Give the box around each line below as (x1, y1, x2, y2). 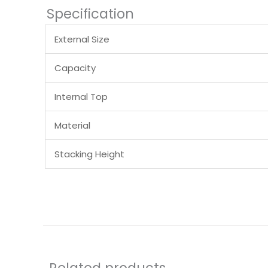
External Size (54, 32, 109, 45)
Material (54, 118, 90, 132)
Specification (47, 4, 134, 23)
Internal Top (54, 90, 108, 103)
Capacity (54, 61, 96, 74)
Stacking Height (54, 147, 124, 160)
